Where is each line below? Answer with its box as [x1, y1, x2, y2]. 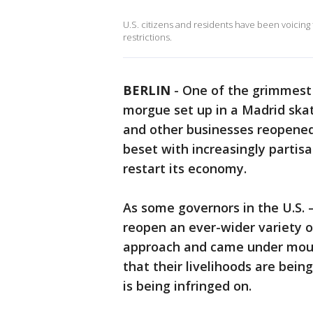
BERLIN [123, 82, 170, 99]
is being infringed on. [123, 277, 252, 294]
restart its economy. [123, 160, 247, 177]
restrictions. [123, 31, 172, 43]
